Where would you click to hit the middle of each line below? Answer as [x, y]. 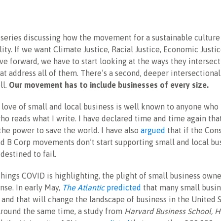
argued [153, 130]
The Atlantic [83, 188]
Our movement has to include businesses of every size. [109, 85]
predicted [123, 188]
